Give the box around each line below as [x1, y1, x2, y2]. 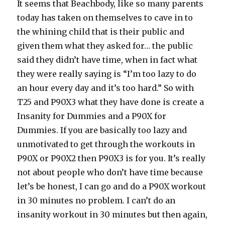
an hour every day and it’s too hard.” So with [17, 83, 194, 93]
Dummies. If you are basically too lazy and [17, 125, 187, 135]
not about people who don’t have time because [17, 167, 203, 177]
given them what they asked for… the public [17, 41, 193, 51]
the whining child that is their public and [17, 27, 185, 37]
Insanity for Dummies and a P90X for [17, 111, 167, 121]
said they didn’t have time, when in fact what [17, 55, 198, 65]
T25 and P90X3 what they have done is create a [17, 97, 204, 107]
